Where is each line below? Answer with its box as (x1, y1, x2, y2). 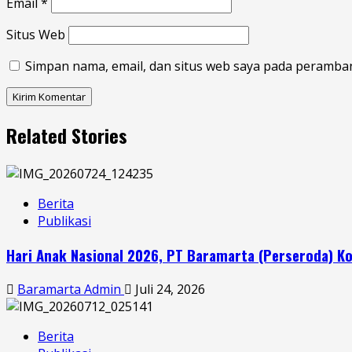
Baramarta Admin (17, 280, 124, 298)
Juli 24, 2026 (132, 280, 205, 298)
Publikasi (38, 212, 91, 230)
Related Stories (6, 121, 127, 150)
